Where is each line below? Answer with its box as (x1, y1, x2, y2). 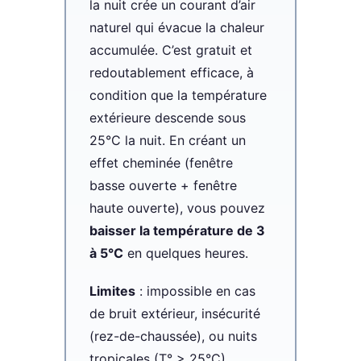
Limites (89, 282, 135, 299)
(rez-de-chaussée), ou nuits (89, 327, 257, 344)
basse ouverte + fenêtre (89, 176, 237, 193)
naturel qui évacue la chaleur (89, 19, 264, 35)
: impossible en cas (135, 282, 255, 299)
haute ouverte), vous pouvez (89, 199, 265, 216)
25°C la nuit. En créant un (89, 131, 246, 148)
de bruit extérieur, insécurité (89, 305, 260, 322)
